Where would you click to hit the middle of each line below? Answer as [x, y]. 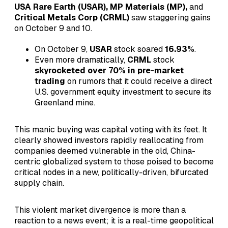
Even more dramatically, [81, 60]
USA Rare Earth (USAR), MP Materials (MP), [101, 7]
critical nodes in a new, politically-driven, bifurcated [111, 173]
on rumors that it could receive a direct [139, 81]
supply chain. [39, 183]
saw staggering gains [170, 18]
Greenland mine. [65, 103]
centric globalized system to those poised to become [114, 162]
